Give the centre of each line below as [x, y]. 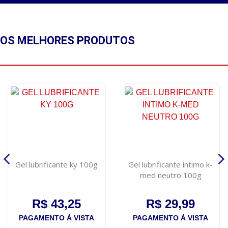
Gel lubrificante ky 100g [57, 165]
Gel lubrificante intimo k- [171, 165]
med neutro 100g [170, 175]
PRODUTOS [105, 41]
